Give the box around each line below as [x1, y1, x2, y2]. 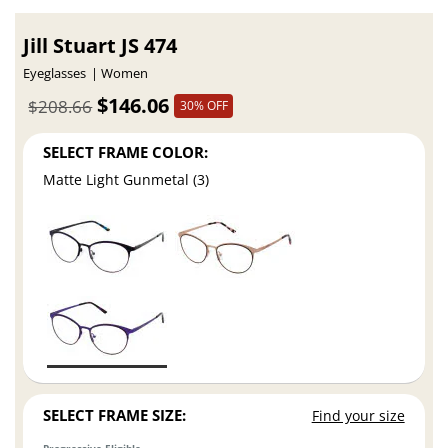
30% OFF [179, 96, 228, 114]
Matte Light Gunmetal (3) [43, 169, 210, 189]
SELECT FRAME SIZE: [43, 404, 187, 425]
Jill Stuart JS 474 [23, 32, 178, 60]
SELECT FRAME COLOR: [43, 142, 209, 163]
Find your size [311, 405, 405, 425]
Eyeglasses [23, 65, 87, 83]
